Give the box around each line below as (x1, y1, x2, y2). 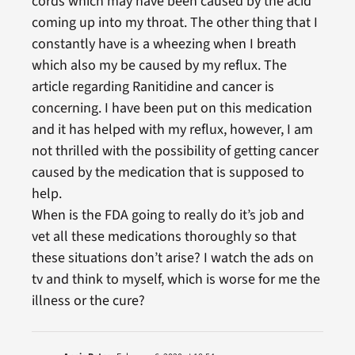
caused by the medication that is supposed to (31, 162, 304, 182)
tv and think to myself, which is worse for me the (31, 269, 320, 289)
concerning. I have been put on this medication (31, 97, 312, 118)
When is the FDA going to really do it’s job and (31, 204, 304, 225)
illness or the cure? (31, 290, 145, 311)
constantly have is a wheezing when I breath (31, 33, 296, 54)
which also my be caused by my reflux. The (31, 55, 287, 75)
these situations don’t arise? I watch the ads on (31, 247, 314, 268)
